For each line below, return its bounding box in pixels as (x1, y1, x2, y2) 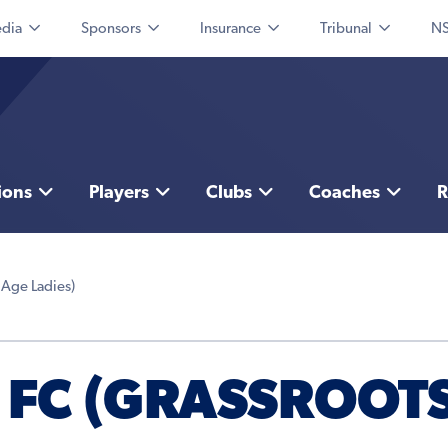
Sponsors (81, 22, 141, 37)
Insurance (200, 22, 261, 37)
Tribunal (320, 22, 372, 37)
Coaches (308, 184, 380, 204)
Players (88, 184, 149, 204)
